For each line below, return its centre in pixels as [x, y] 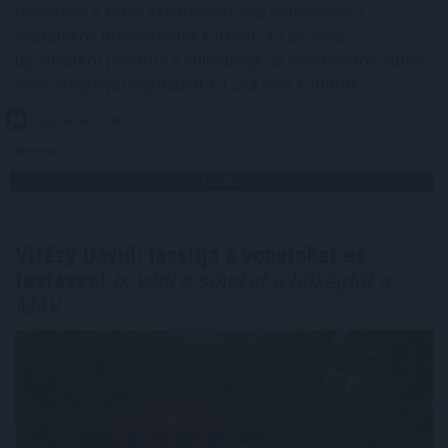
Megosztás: [44, 151]
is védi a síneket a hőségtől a [247, 281]
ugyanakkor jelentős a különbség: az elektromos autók [220, 60]
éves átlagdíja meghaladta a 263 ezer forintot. [188, 84]
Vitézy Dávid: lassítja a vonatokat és [190, 255]
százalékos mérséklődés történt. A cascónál [179, 36]
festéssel [60, 281]
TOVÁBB [221, 181]
